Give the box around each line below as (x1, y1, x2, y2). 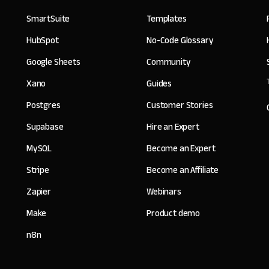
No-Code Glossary (146, 31, 214, 49)
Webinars (146, 183, 181, 200)
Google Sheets (26, 53, 80, 70)
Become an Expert (146, 139, 216, 157)
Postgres (26, 96, 61, 113)
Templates (146, 10, 187, 27)
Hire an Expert (146, 118, 199, 135)
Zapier (26, 183, 51, 200)
